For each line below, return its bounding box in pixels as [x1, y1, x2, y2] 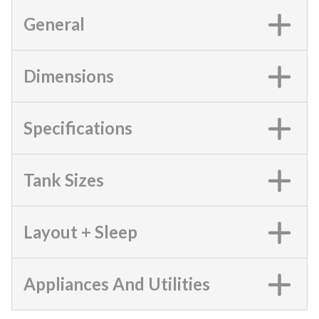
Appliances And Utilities [23, 273, 210, 294]
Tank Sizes [23, 169, 104, 190]
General [23, 14, 85, 34]
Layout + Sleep [23, 221, 137, 242]
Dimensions [23, 66, 114, 86]
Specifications [23, 117, 132, 138]
